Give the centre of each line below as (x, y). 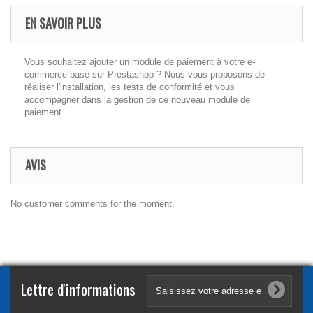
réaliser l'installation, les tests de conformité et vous (130, 87)
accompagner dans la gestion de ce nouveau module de (137, 100)
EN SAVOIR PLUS (63, 23)
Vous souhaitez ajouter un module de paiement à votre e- (140, 62)
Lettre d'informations (78, 289)
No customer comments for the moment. (93, 204)
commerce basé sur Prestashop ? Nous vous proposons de (145, 74)
